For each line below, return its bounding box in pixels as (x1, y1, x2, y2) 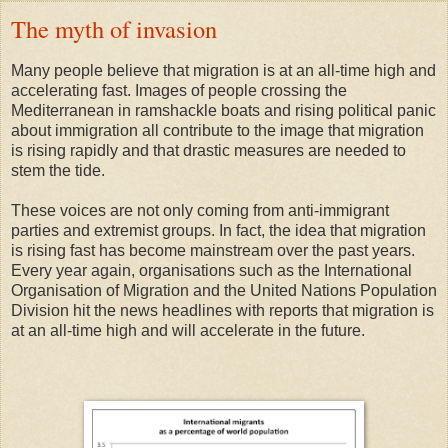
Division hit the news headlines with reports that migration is (11, 302, 434, 320)
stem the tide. (11, 162, 105, 180)
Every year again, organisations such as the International (11, 262, 412, 280)
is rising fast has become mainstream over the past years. (11, 242, 415, 260)
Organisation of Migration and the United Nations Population (11, 282, 437, 300)
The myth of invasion (11, 12, 217, 46)
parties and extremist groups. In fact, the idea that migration (11, 222, 426, 240)
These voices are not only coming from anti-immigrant (11, 202, 389, 220)
